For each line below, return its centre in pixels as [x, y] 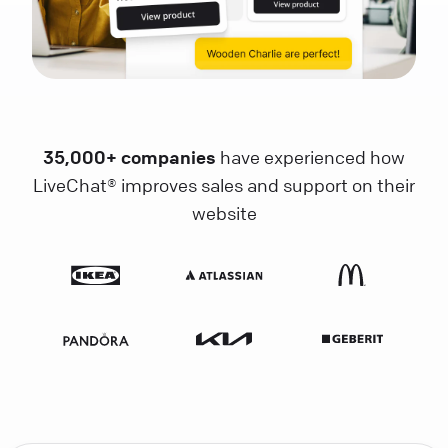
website [224, 212]
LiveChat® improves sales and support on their [224, 184]
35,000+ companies [129, 156]
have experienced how [310, 156]
